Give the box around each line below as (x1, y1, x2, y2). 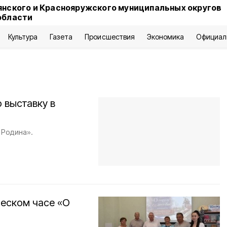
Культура (8, 32, 38, 41)
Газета (50, 32, 73, 41)
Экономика (146, 32, 184, 41)
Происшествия (85, 32, 135, 41)
